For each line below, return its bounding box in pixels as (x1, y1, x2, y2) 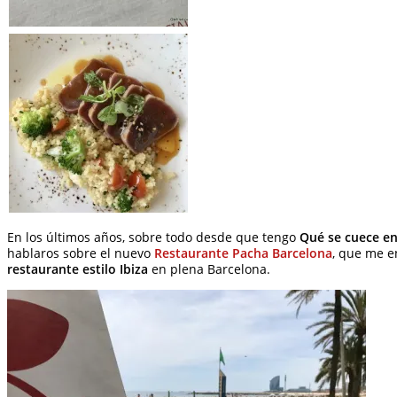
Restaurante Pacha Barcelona (154, 245, 332, 262)
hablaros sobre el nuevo (7, 245, 154, 262)
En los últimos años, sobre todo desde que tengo (7, 230, 300, 246)
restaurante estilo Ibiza (7, 261, 148, 278)
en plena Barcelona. (148, 261, 270, 278)
